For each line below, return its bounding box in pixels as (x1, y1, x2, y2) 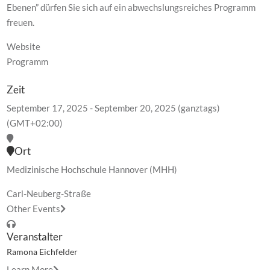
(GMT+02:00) (7, 118, 63, 128)
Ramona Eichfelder (7, 246, 78, 257)
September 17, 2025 (7, 102, 89, 113)
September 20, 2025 (95, 102, 177, 113)
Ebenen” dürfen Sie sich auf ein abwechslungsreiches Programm (7, 2, 256, 13)
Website (7, 41, 41, 52)
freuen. (7, 17, 35, 28)
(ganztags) (176, 102, 221, 113)
